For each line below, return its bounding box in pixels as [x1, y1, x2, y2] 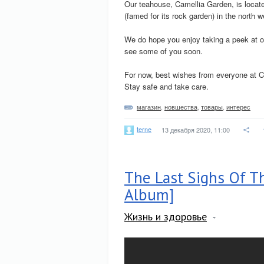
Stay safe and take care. [124, 81, 209, 92]
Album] [124, 184, 174, 204]
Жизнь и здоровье [124, 210, 207, 223]
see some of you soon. [124, 45, 203, 57]
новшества [164, 102, 197, 111]
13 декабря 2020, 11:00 [161, 125, 230, 134]
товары [201, 102, 223, 111]
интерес [226, 102, 250, 111]
